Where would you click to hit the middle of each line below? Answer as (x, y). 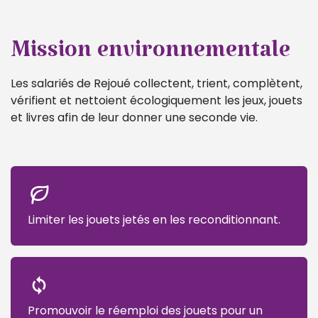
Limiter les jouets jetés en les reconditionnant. (154, 219)
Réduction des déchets (143, 193)
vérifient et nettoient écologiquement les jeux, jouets (157, 100)
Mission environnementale (150, 56)
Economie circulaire (130, 284)
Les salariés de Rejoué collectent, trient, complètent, (157, 83)
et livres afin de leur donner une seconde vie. (134, 117)
